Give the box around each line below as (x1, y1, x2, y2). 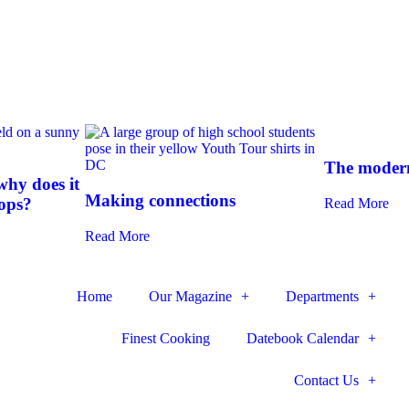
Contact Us (293, 372, 359, 388)
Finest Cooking (121, 330, 210, 346)
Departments (285, 288, 359, 304)
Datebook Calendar (246, 330, 359, 346)
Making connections (85, 191, 236, 211)
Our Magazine (148, 288, 232, 304)
